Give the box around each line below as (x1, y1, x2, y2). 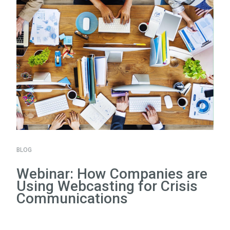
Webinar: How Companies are (16, 165, 207, 182)
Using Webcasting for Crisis (16, 177, 198, 195)
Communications (16, 189, 128, 207)
